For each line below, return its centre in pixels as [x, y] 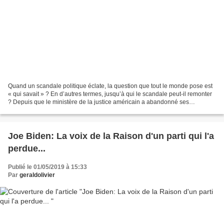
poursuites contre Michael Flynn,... [54, 110]
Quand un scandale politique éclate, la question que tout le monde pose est [110, 86]
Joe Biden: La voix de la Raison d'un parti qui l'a [111, 136]
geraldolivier [37, 175]
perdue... [27, 149]
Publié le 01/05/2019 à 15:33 [47, 167]
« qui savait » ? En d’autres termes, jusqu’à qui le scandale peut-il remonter [110, 94]
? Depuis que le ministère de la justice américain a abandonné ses [98, 102]
